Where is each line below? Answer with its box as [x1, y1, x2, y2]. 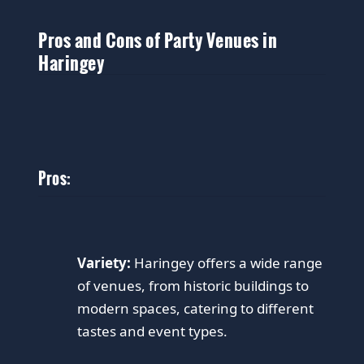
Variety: [77, 253, 132, 272]
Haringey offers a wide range [131, 253, 323, 272]
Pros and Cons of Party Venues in [38, 25, 278, 53]
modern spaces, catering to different [77, 298, 314, 318]
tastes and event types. [77, 321, 228, 340]
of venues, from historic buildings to [77, 275, 310, 295]
